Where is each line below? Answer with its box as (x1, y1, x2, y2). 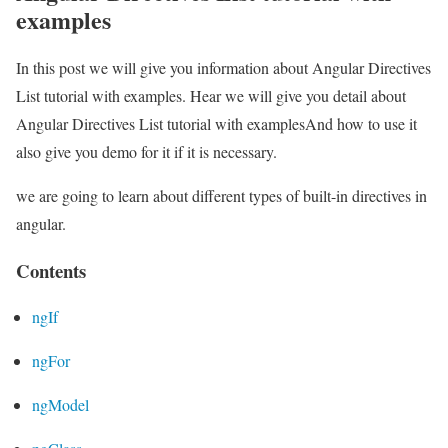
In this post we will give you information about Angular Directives (16, 56, 431, 78)
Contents (16, 256, 86, 284)
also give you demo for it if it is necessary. (16, 140, 277, 162)
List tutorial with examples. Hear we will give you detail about (16, 84, 406, 106)
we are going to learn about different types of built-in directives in (16, 184, 427, 206)
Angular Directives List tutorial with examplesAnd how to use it (16, 112, 417, 134)
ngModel (32, 394, 89, 416)
